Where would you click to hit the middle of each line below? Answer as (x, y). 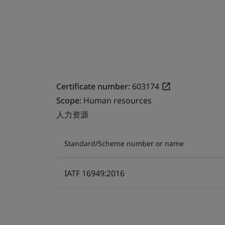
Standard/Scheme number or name (124, 143)
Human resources (118, 100)
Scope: (70, 100)
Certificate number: (93, 86)
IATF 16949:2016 (94, 173)
